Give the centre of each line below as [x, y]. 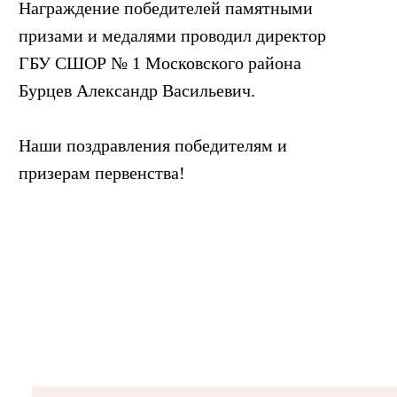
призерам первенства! [102, 172]
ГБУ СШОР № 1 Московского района [160, 62]
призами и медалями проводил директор [172, 35]
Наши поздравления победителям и [153, 145]
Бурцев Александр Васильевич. [137, 90]
